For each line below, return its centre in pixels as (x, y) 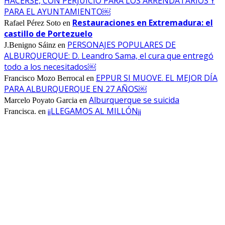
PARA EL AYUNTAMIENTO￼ (57, 11)
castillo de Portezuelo (48, 33)
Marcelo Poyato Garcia (41, 100)
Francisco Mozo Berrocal (44, 78)
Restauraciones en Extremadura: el (143, 22)
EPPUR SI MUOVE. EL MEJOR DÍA (157, 78)
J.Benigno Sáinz (30, 45)
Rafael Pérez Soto (32, 23)
